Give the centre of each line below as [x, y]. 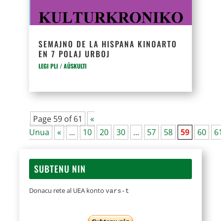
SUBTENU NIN [60, 169]
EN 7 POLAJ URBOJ [74, 54]
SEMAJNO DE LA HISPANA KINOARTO [108, 44]
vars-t [118, 191]
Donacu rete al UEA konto [68, 190]
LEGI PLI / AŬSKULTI [63, 66]
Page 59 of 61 [58, 119]
